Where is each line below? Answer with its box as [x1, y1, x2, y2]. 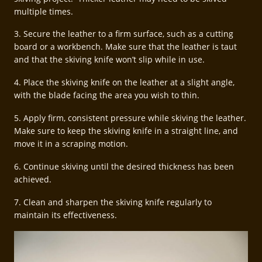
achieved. [14, 173, 51, 185]
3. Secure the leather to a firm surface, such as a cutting [14, 28, 233, 40]
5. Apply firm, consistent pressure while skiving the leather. [14, 112, 246, 124]
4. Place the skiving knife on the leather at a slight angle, [14, 77, 235, 88]
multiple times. [14, 5, 73, 17]
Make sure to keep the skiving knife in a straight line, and [14, 125, 238, 137]
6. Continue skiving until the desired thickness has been [14, 160, 234, 172]
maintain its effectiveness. [14, 209, 117, 220]
